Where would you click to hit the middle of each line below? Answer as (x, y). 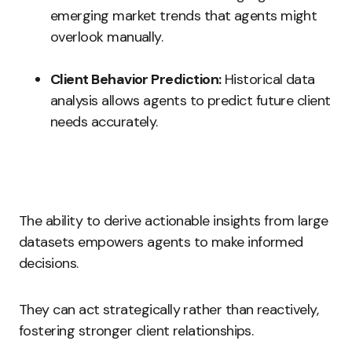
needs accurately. (104, 122)
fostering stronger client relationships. (136, 331)
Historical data (268, 79)
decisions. (49, 263)
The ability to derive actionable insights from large (174, 221)
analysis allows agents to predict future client (191, 101)
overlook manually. (107, 37)
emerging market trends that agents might (184, 16)
